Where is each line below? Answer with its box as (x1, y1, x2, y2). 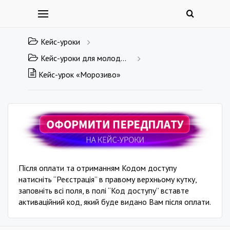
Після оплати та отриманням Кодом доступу (18, 162, 177, 173)
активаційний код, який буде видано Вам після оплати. (18, 196, 211, 207)
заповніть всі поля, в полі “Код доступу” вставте (18, 185, 189, 196)
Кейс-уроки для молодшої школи (41, 53, 121, 63)
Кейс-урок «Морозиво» (39, 69, 121, 80)
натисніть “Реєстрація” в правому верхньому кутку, (18, 174, 197, 184)
